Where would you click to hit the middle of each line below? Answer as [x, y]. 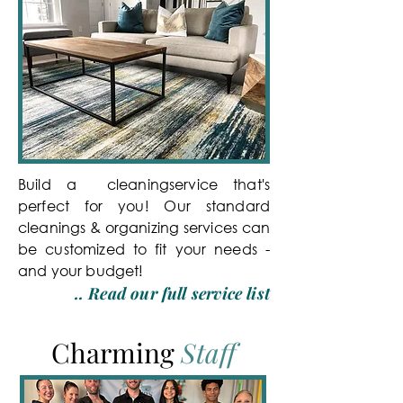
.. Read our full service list [172, 293]
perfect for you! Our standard [144, 206]
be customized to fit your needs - [144, 249]
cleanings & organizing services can [144, 227]
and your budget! [81, 270]
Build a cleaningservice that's [144, 184]
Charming [116, 353]
